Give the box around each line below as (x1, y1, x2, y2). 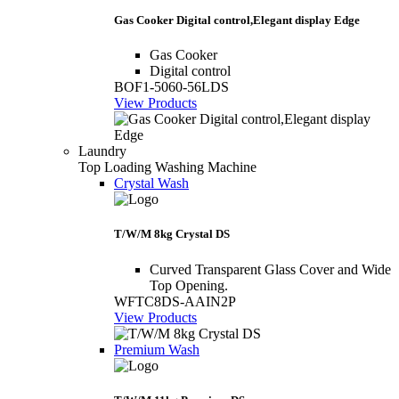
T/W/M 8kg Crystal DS (114, 227, 230, 241)
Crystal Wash (114, 175, 189, 191)
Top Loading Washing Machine (78, 159, 256, 175)
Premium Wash (114, 341, 199, 357)
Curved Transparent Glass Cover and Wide (150, 261, 391, 277)
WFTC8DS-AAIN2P (114, 293, 236, 309)
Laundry (78, 143, 126, 159)
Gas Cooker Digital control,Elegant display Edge (114, 12, 360, 27)
